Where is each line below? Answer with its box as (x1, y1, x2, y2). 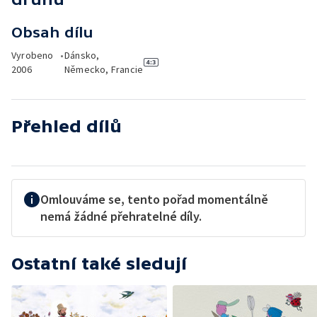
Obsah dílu (11, 24, 93, 40)
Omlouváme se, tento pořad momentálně (40, 191, 268, 207)
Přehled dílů (11, 117, 122, 136)
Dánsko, (64, 49, 100, 62)
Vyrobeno (11, 49, 54, 62)
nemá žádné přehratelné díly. (40, 208, 202, 224)
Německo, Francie (64, 63, 144, 76)
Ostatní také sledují (11, 254, 187, 273)
